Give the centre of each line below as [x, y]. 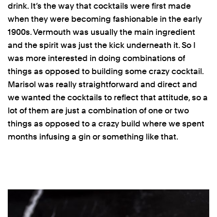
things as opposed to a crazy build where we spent [106, 124]
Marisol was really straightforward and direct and [102, 85]
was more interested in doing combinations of [96, 58]
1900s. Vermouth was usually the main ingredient [101, 32]
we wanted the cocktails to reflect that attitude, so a [108, 98]
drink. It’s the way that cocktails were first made [99, 6]
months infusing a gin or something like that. [93, 137]
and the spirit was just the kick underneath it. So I [102, 45]
